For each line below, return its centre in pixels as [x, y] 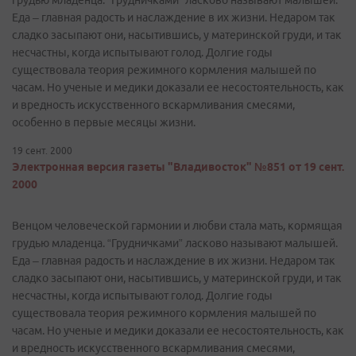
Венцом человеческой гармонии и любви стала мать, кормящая [177, 226]
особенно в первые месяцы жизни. [104, 122]
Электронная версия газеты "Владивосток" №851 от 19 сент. [178, 167]
